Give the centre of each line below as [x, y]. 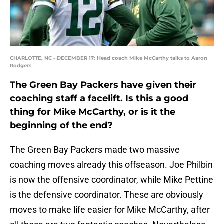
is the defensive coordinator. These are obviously [107, 195]
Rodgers [21, 66]
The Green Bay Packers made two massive [95, 150]
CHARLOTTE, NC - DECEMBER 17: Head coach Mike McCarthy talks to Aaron [109, 58]
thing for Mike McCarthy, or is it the [93, 112]
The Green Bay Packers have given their [103, 85]
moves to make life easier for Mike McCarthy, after [110, 210]
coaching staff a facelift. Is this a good [99, 99]
